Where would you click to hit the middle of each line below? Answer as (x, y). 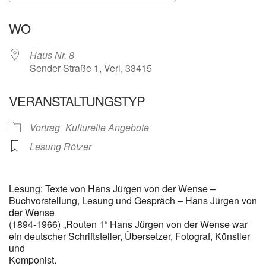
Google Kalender (223, 13)
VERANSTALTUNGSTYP (77, 101)
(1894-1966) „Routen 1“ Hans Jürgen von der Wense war (128, 224)
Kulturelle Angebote (107, 128)
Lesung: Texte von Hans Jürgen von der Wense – (112, 189)
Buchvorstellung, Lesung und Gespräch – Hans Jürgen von (133, 201)
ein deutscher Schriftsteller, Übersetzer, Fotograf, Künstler (129, 236)
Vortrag (45, 128)
